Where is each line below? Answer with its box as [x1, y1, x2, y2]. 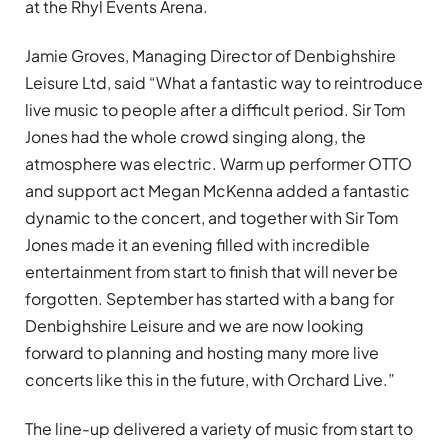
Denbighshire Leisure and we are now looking [25, 314, 364, 336]
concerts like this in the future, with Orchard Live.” [25, 368, 395, 390]
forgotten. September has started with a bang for [25, 287, 394, 309]
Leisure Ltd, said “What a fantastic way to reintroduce [25, 71, 423, 93]
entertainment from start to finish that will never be [25, 260, 398, 282]
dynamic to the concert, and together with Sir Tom [25, 206, 398, 228]
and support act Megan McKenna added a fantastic [25, 179, 410, 201]
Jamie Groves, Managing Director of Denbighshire [25, 44, 396, 66]
